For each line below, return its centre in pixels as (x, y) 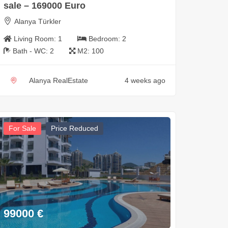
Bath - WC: (31, 51)
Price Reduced (74, 129)
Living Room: (36, 39)
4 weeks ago (145, 81)
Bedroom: (105, 39)
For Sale (22, 129)
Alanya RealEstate (58, 81)
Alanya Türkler (37, 22)
